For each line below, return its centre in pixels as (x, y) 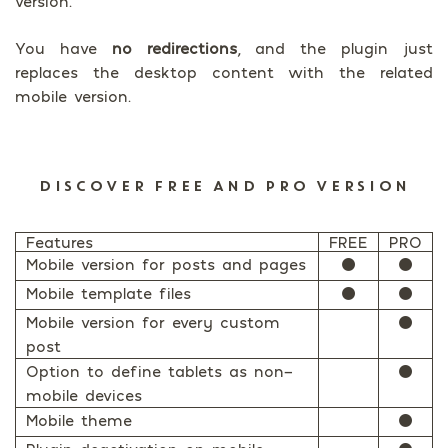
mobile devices (84, 395)
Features (59, 242)
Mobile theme (79, 420)
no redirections (174, 47)
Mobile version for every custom (153, 322)
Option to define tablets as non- (159, 371)
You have (63, 47)
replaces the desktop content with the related (224, 71)
